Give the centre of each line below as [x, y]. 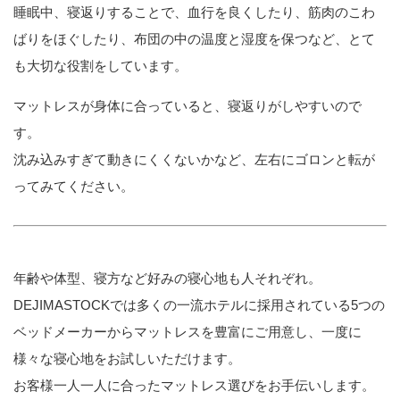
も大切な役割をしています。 [100, 66]
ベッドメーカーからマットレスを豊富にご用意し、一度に [187, 332]
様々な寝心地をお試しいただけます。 [127, 358]
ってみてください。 [74, 186]
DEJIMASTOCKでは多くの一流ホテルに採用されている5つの [199, 305]
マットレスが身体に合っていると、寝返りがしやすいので [187, 106]
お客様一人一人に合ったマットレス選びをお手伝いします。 [194, 385]
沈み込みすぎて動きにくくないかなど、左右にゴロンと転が [194, 159]
